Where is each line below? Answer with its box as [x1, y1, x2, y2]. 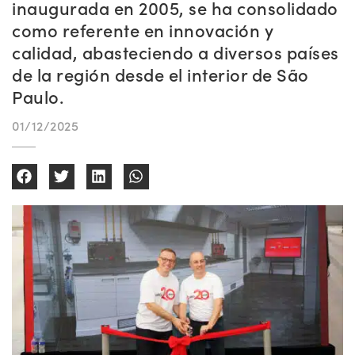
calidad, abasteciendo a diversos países [12, 40, 339, 64]
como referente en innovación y [12, 17, 273, 42]
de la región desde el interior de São [12, 62, 309, 86]
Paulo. [12, 84, 63, 109]
